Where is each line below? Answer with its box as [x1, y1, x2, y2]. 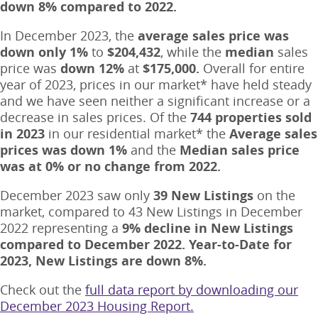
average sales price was [138, 27, 289, 45]
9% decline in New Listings [122, 219, 293, 238]
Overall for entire [203, 60, 305, 77]
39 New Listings [153, 187, 253, 205]
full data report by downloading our [85, 281, 298, 299]
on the [253, 187, 295, 204]
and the [127, 141, 180, 159]
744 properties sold [190, 109, 312, 127]
